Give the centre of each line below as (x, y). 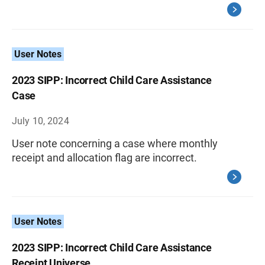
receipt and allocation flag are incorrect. (104, 158)
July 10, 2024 (41, 121)
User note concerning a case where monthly (115, 143)
